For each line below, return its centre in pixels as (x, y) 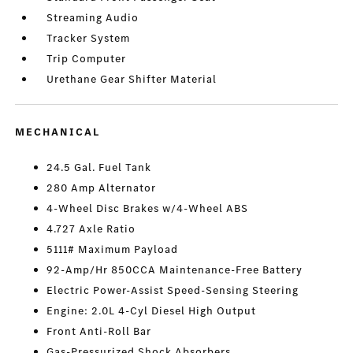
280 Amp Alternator (102, 188)
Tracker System (89, 39)
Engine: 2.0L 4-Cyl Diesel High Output (152, 311)
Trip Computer (87, 59)
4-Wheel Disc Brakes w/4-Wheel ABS (148, 209)
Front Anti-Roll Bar (99, 332)
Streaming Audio (93, 18)
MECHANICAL (58, 132)
